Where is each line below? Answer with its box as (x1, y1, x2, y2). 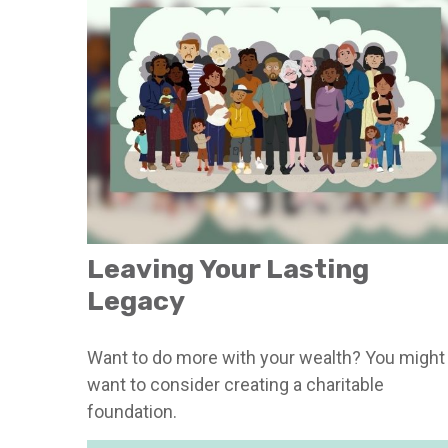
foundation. (87, 401, 177, 423)
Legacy (87, 285, 185, 318)
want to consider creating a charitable (87, 374, 384, 396)
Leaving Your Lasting (87, 253, 369, 286)
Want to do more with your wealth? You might (87, 347, 445, 369)
